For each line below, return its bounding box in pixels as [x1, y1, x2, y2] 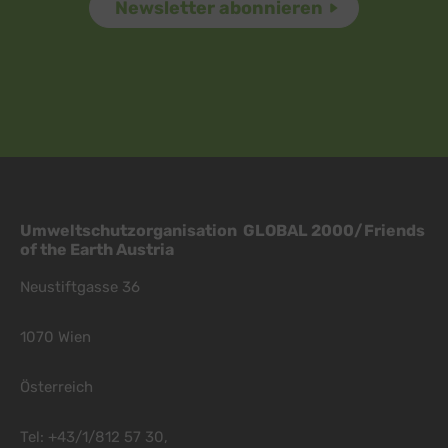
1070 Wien [20, 328, 91, 347]
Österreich [20, 378, 93, 397]
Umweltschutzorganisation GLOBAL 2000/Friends [20, 221, 425, 241]
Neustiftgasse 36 [20, 278, 140, 297]
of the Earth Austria [20, 240, 174, 260]
